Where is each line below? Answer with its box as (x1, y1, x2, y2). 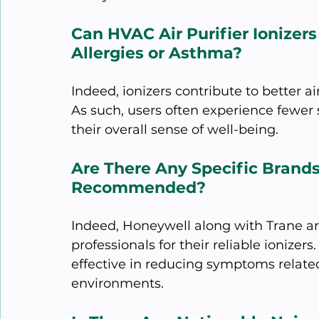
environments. (71, 275, 164, 291)
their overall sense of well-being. (71, 121, 278, 137)
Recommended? (71, 177, 206, 197)
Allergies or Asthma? (71, 43, 242, 63)
